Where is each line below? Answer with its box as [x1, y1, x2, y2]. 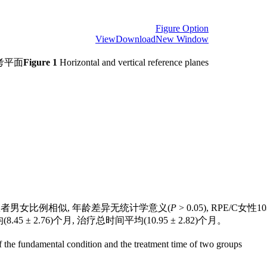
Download [116, 34, 156, 45]
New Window [156, 34, 209, 45]
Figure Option [156, 23, 209, 34]
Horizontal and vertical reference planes [57, 57, 209, 68]
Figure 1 [23, 57, 57, 68]
